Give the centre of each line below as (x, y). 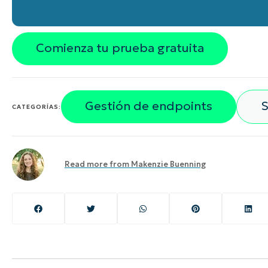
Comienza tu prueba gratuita (120, 48)
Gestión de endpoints (148, 106)
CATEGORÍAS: (36, 106)
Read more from (97, 165)
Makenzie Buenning (168, 165)
